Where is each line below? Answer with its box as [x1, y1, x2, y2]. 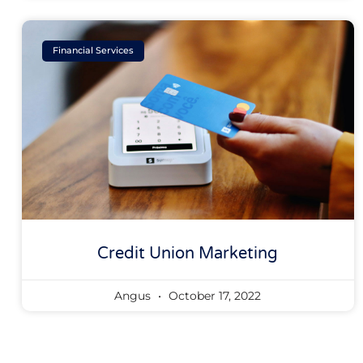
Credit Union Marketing [97, 243, 279, 263]
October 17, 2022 [165, 288, 262, 303]
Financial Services [53, 45, 135, 57]
